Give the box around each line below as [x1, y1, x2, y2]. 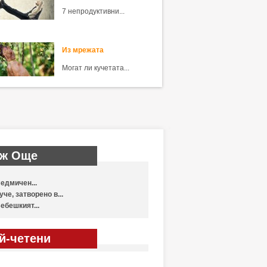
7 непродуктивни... [61, 7, 125, 15]
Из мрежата [61, 46, 104, 54]
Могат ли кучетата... [61, 64, 129, 72]
